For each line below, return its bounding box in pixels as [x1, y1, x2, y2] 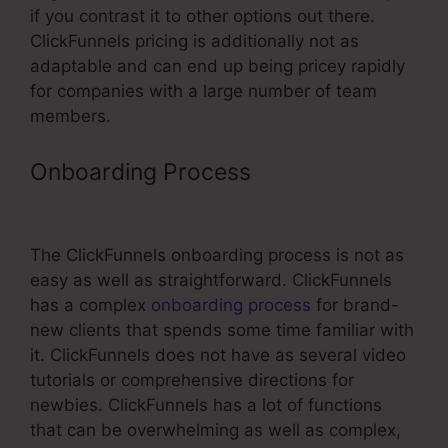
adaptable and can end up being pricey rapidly [30, 56, 405, 77]
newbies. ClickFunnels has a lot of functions [30, 394, 382, 415]
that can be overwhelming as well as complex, [30, 419, 401, 440]
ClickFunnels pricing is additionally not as [30, 31, 359, 52]
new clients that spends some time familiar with [30, 319, 414, 340]
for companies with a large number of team [30, 81, 377, 102]
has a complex [30, 294, 151, 315]
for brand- [311, 294, 399, 315]
